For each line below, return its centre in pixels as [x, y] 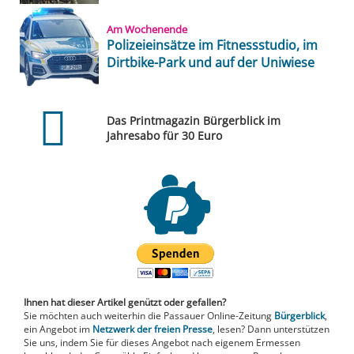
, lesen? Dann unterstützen [271, 329]
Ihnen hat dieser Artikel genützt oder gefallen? [125, 302]
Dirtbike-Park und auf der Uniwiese [211, 62]
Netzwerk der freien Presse [153, 329]
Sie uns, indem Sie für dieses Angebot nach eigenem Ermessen [162, 342]
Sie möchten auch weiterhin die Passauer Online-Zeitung [149, 315]
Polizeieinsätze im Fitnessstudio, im [212, 45]
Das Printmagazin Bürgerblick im [193, 121]
